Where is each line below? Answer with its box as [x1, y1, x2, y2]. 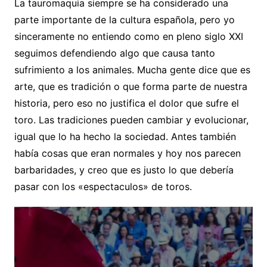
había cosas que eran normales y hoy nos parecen [14, 147, 241, 160]
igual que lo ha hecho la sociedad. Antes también [14, 131, 236, 143]
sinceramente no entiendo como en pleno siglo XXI [14, 30, 243, 43]
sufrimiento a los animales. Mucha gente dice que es [14, 64, 250, 76]
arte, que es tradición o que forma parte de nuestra [14, 80, 247, 93]
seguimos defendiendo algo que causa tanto [14, 47, 215, 60]
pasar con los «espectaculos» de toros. [14, 181, 192, 193]
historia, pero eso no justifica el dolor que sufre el [14, 97, 239, 110]
